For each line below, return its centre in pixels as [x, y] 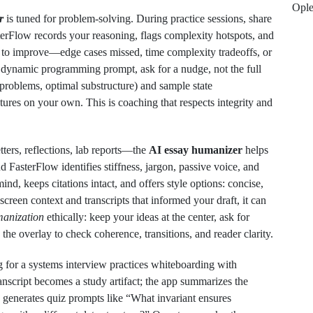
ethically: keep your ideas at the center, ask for [147, 217]
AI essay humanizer [196, 150]
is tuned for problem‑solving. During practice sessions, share [138, 19]
